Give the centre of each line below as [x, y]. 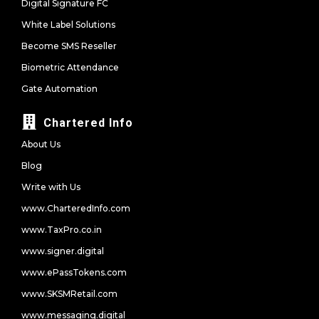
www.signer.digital [63, 251]
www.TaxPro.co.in [62, 229]
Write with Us [51, 187]
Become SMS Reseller [69, 46]
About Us [41, 144]
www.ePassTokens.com [74, 272]
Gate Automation [59, 88]
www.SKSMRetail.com [69, 293]
